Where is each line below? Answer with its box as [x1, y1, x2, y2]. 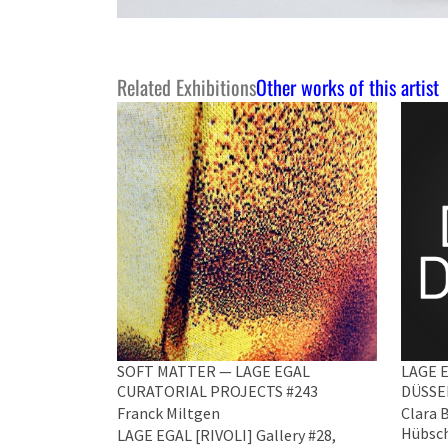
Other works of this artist [256, 71, 439, 102]
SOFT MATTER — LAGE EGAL [117, 361, 310, 381]
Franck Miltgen [117, 403, 220, 423]
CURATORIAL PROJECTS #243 [117, 381, 318, 401]
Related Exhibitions [117, 71, 256, 102]
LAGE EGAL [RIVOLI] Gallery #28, [117, 425, 336, 445]
